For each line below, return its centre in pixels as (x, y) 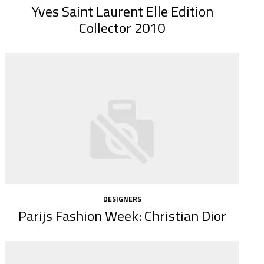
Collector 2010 (122, 28)
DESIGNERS (122, 199)
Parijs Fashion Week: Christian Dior (122, 215)
